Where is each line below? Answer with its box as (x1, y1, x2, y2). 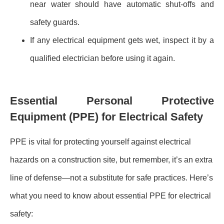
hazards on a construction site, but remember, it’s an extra (10, 155, 212, 164)
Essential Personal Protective (10, 94, 214, 107)
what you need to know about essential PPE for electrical (10, 191, 211, 200)
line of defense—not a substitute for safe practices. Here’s (10, 173, 213, 182)
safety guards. (30, 18, 79, 27)
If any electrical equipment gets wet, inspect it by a (30, 36, 214, 45)
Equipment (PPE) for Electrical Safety (10, 110, 203, 123)
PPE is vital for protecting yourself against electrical (10, 137, 191, 146)
